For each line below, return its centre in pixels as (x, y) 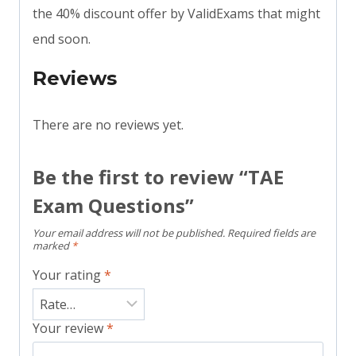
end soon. (62, 39)
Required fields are (271, 233)
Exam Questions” (113, 206)
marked (52, 246)
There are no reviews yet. (108, 125)
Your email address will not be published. (129, 233)
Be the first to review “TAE (158, 177)
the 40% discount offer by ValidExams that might (176, 14)
